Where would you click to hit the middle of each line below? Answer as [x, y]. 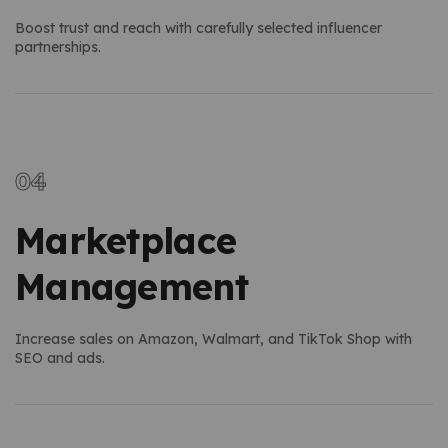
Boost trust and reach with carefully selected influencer [198, 27]
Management [131, 286]
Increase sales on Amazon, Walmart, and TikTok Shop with [213, 338]
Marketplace [126, 240]
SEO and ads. [60, 357]
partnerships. [58, 46]
